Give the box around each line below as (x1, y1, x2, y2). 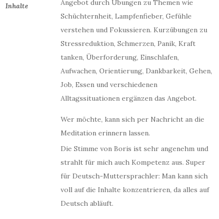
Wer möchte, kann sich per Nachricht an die (61, 115, 204, 124)
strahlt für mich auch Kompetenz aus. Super (61, 158, 205, 167)
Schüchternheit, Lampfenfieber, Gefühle (61, 12, 192, 21)
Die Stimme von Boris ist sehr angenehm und (61, 144, 208, 153)
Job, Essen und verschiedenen (61, 80, 157, 89)
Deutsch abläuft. (61, 199, 113, 208)
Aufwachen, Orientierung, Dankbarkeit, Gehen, (61, 66, 212, 75)
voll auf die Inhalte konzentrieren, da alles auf (61, 185, 209, 194)
